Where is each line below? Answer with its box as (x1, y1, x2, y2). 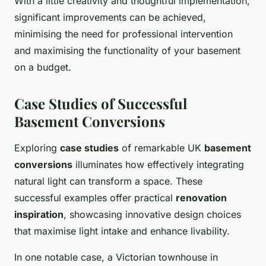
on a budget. (14, 61, 71, 74)
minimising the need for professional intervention (14, 28, 233, 40)
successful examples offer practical (14, 192, 176, 204)
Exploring (14, 142, 60, 154)
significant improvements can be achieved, (14, 11, 206, 24)
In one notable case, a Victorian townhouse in (14, 251, 218, 264)
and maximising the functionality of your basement (14, 45, 240, 57)
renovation (176, 192, 227, 204)
